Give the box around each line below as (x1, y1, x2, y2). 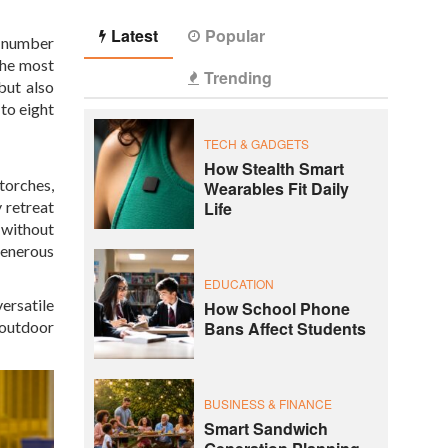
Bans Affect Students (203, 316, 366, 340)
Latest (110, 24, 158, 48)
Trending (203, 66, 272, 90)
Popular (204, 24, 265, 48)
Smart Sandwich (203, 416, 328, 440)
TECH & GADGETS (203, 134, 309, 152)
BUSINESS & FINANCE (203, 394, 332, 412)
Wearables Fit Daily (203, 176, 349, 200)
